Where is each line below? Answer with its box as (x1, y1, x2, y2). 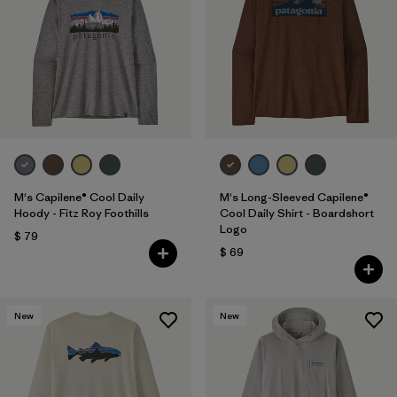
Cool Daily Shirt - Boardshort (219, 206, 374, 222)
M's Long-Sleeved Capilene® (219, 190, 369, 206)
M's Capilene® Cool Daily (14, 190, 144, 206)
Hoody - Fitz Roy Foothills (14, 206, 149, 222)
